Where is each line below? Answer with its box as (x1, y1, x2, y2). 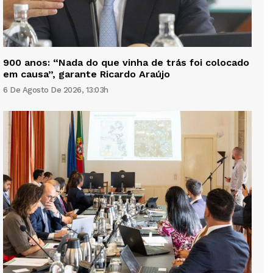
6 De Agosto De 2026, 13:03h (3, 85, 108, 95)
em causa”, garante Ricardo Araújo (3, 68, 170, 80)
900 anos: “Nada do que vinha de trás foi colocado (3, 57, 249, 69)
